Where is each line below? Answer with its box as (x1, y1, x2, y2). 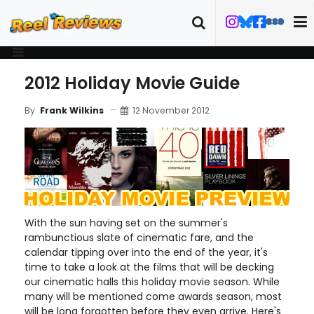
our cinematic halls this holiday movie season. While (25, 275, 280, 289)
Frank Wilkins (40, 104, 104, 116)
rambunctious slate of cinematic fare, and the (25, 231, 254, 245)
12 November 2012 (132, 104, 210, 116)
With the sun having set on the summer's (25, 216, 228, 231)
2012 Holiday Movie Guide (25, 71, 240, 95)
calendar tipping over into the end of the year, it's (25, 245, 268, 260)
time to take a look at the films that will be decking (25, 260, 274, 275)
